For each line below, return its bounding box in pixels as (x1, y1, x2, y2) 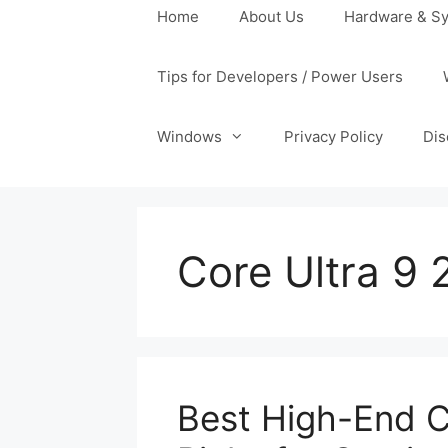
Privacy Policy (284, 127, 383, 147)
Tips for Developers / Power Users (157, 67, 403, 87)
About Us (239, 7, 304, 27)
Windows (157, 127, 222, 147)
